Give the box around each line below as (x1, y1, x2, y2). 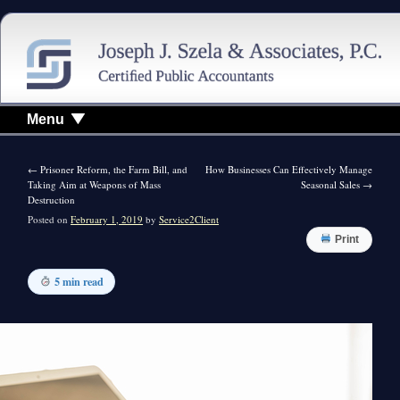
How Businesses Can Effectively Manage (204, 162, 372, 176)
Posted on (28, 212, 69, 226)
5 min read (54, 272, 104, 289)
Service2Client (159, 212, 220, 226)
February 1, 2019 (71, 212, 144, 226)
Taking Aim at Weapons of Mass (28, 177, 162, 191)
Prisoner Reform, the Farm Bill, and (37, 162, 188, 176)
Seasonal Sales (300, 177, 362, 191)
